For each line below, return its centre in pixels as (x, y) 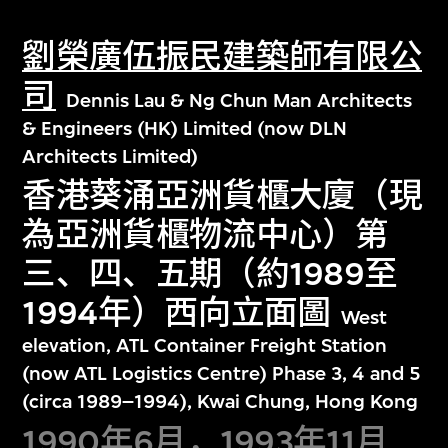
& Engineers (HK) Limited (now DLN (185, 128)
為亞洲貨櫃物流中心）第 (205, 235)
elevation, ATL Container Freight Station (205, 346)
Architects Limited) (110, 156)
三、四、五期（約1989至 (210, 274)
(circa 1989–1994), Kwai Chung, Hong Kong (220, 402)
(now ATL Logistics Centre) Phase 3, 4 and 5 (222, 374)
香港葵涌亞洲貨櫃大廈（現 (222, 196)
